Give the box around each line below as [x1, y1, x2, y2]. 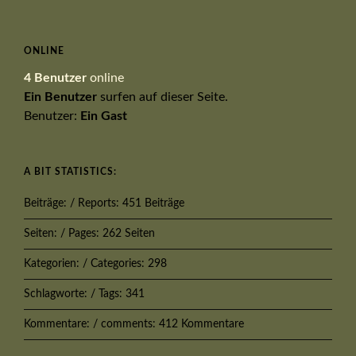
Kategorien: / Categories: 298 [24, 257, 167, 269]
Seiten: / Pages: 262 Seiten [24, 227, 155, 239]
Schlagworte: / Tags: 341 [24, 288, 145, 300]
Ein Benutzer [24, 90, 97, 103]
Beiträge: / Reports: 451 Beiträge [24, 197, 184, 209]
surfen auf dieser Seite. [97, 90, 228, 103]
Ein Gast [80, 109, 127, 122]
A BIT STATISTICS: [24, 166, 117, 176]
